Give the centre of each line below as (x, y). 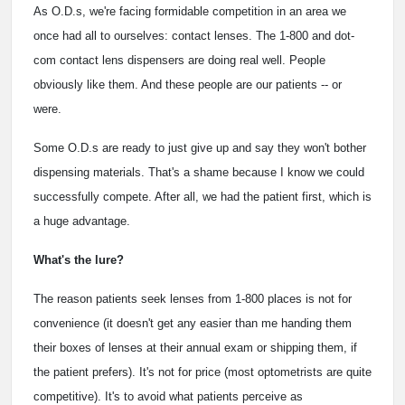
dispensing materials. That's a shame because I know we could (199, 173)
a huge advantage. (82, 221)
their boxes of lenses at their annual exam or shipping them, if (195, 348)
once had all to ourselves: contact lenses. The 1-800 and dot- (194, 36)
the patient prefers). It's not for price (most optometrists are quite (202, 372)
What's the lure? (79, 260)
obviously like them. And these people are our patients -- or (188, 85)
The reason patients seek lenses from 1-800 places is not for (193, 299)
